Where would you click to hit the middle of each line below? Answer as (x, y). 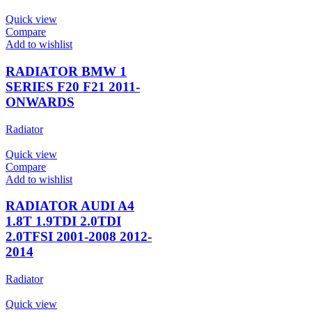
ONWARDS (40, 102)
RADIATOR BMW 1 (66, 72)
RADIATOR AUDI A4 (70, 206)
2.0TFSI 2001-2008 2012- (79, 237)
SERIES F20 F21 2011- (73, 87)
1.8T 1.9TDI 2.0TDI (63, 221)
